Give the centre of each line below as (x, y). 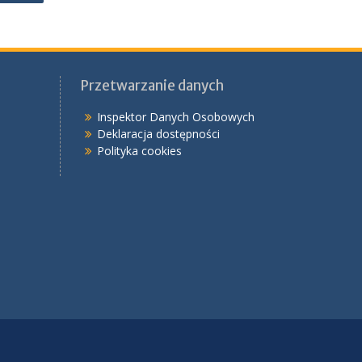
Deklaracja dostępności (158, 134)
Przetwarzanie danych (152, 86)
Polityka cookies (139, 151)
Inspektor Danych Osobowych (175, 117)
